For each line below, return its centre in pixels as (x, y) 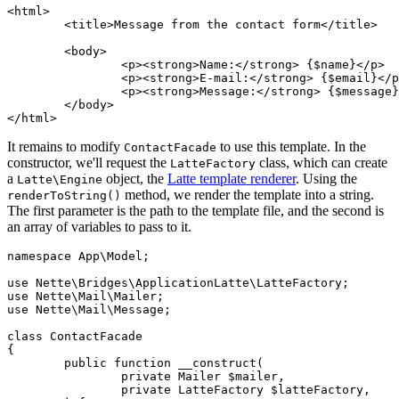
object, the (135, 178)
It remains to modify (65, 146)
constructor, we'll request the (89, 162)
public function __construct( (36, 362)
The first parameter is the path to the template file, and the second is (195, 210)
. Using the (326, 178)
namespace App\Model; (78, 256)
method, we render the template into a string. (248, 194)
